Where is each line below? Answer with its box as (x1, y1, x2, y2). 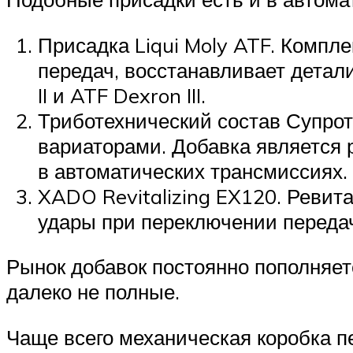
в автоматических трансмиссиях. (38, 158, 347, 184)
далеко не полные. (6, 279, 180, 305)
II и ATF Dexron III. (38, 82, 206, 108)
